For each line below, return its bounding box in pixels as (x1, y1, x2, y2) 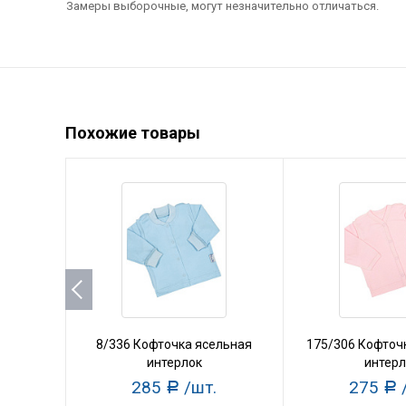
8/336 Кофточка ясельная (96, 337, 252, 352)
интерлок (146, 355, 202, 370)
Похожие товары (64, 123, 200, 142)
